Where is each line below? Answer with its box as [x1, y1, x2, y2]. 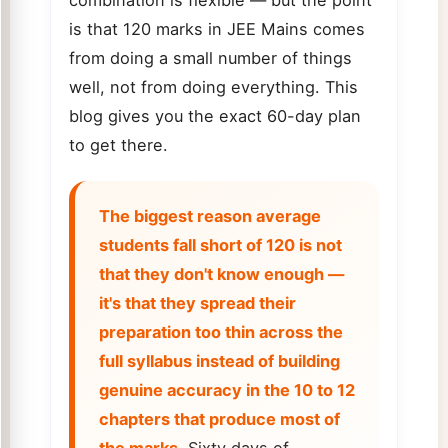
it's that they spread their [98, 292, 296, 313]
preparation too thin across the [98, 321, 343, 342]
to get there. [68, 134, 168, 155]
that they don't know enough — [98, 263, 344, 284]
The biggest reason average [98, 205, 321, 226]
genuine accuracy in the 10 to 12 [98, 379, 355, 400]
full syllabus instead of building [98, 350, 340, 371]
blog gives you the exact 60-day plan [68, 105, 361, 126]
